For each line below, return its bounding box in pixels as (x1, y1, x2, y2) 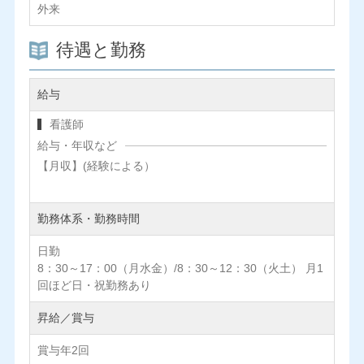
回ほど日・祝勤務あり (37, 279, 151, 292)
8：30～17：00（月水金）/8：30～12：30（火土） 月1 (37, 262, 323, 275)
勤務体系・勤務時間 (37, 212, 140, 226)
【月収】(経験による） (37, 159, 155, 173)
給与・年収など (37, 139, 117, 153)
